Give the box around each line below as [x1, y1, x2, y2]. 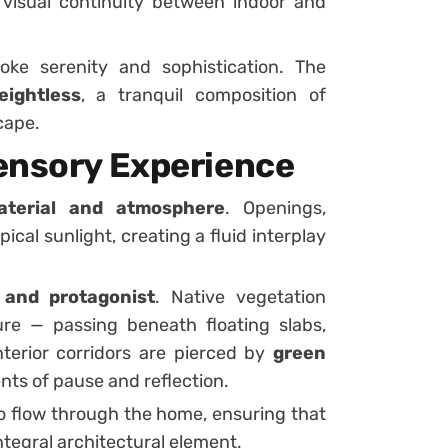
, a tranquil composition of [80, 83, 326, 106]
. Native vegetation [155, 285, 327, 308]
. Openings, [225, 196, 327, 219]
